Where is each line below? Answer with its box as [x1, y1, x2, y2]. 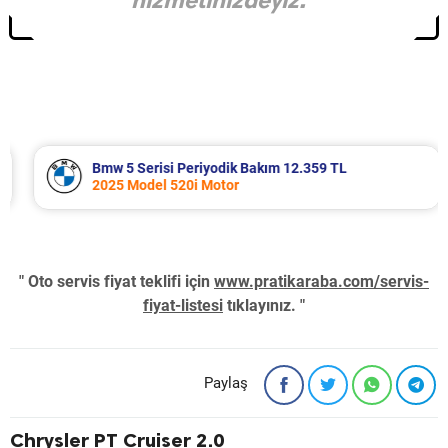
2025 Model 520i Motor [79, 177, 226, 194]
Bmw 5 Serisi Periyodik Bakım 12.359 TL [79, 160, 334, 177]
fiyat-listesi [143, 296, 223, 316]
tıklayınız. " [223, 296, 305, 316]
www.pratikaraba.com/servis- [214, 272, 429, 292]
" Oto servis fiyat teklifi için [19, 272, 214, 292]
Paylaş [204, 374, 248, 393]
